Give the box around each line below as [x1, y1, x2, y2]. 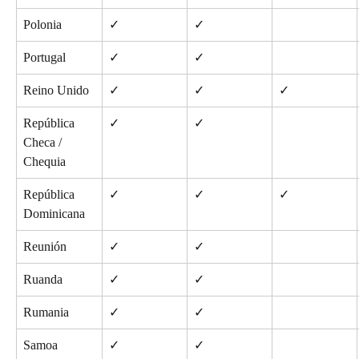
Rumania [23, 305, 69, 319]
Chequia [23, 154, 66, 168]
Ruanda [23, 272, 63, 286]
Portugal [23, 50, 66, 64]
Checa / [23, 135, 65, 149]
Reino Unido [23, 83, 89, 97]
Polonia [23, 17, 62, 31]
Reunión [23, 239, 67, 253]
